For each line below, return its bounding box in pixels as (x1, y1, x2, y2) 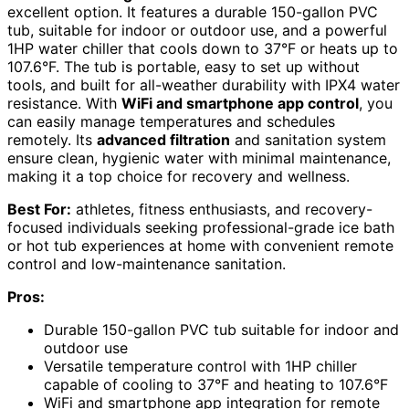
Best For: (7, 199, 71, 218)
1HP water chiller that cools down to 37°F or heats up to (7, 38, 398, 58)
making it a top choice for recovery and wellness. (7, 166, 350, 185)
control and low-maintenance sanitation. (7, 254, 286, 273)
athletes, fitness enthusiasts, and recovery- (71, 199, 372, 218)
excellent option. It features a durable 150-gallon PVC (7, 2, 378, 21)
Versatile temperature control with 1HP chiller (44, 356, 357, 375)
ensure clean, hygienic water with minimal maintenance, (7, 148, 391, 167)
